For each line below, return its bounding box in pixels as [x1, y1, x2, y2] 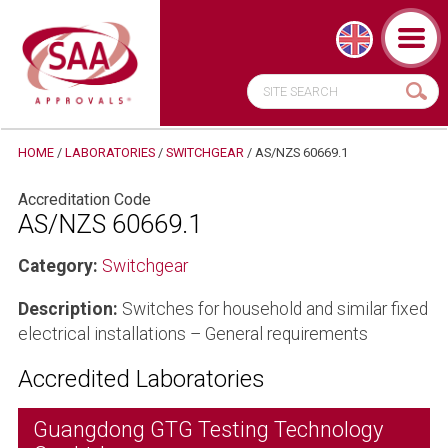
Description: [17, 298, 118, 319]
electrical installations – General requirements [17, 323, 368, 344]
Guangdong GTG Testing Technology [32, 416, 383, 442]
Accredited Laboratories [17, 364, 265, 393]
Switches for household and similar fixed [117, 298, 428, 319]
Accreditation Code [17, 189, 151, 209]
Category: [17, 255, 98, 276]
